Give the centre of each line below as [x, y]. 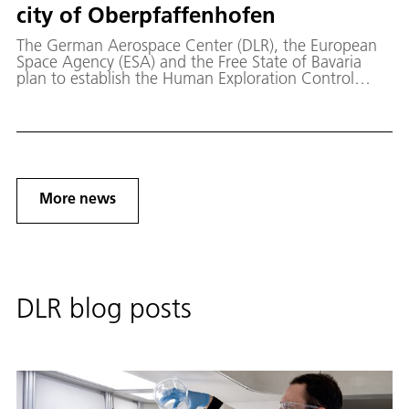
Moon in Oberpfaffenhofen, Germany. [151, 110]
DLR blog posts [104, 308]
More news [78, 197]
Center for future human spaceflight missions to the [198, 94]
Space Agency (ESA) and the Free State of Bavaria [189, 61]
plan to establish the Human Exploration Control [185, 78]
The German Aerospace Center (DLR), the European [197, 45]
